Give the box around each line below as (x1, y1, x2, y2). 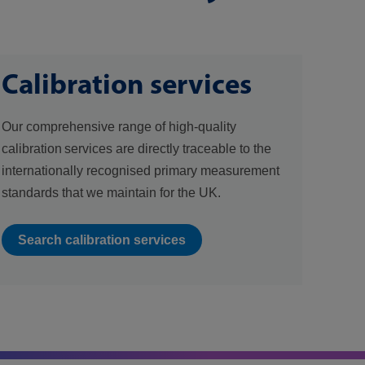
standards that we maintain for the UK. (2, 186, 222, 200)
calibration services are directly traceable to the (2, 142, 272, 156)
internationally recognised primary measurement (2, 164, 280, 178)
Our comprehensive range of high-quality (2, 120, 237, 134)
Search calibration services (18, 233, 187, 247)
